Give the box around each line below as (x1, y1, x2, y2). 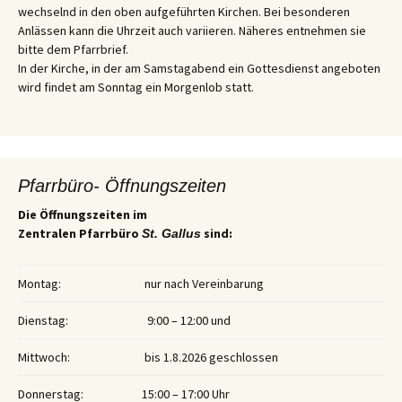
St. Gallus (142, 226, 201, 241)
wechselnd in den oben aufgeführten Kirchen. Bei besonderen (18, 4, 350, 21)
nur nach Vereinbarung (142, 275, 264, 293)
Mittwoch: (18, 349, 70, 366)
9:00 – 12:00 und (142, 312, 231, 329)
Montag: (18, 275, 61, 293)
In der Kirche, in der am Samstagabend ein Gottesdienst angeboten (18, 60, 380, 77)
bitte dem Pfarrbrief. (18, 41, 128, 58)
